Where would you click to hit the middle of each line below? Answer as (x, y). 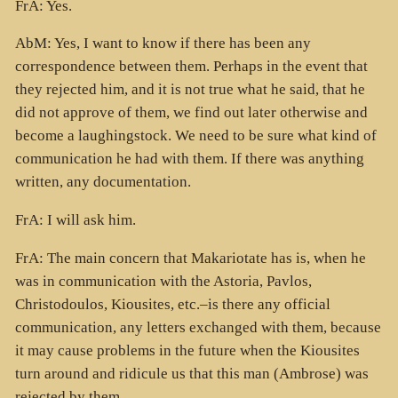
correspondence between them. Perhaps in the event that (191, 67)
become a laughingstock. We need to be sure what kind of (195, 136)
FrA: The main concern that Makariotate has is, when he (190, 258)
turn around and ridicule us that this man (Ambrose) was (191, 373)
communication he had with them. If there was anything (189, 159)
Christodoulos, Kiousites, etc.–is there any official (172, 304)
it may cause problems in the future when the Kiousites (187, 350)
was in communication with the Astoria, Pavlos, (163, 281)
